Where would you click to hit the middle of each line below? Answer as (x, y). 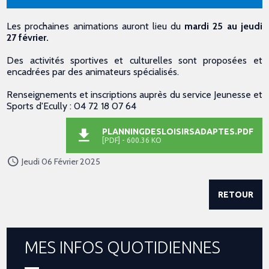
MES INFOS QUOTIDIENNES (123, 247)
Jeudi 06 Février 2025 (61, 161)
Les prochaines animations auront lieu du (94, 26)
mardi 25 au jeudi (222, 26)
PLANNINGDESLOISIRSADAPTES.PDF (177, 131)
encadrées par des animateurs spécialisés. (93, 71)
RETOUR (235, 194)
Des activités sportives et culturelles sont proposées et (134, 60)
